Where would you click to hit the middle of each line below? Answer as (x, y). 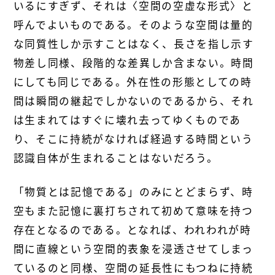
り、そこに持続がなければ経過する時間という (133, 139)
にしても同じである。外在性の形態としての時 (133, 82)
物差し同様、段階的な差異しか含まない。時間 (134, 63)
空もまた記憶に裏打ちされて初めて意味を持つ (133, 210)
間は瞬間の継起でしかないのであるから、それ (134, 101)
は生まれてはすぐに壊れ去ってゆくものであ (127, 120)
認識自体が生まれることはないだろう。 (116, 158)
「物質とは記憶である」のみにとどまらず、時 (133, 191)
